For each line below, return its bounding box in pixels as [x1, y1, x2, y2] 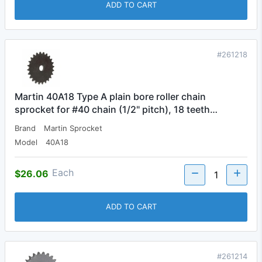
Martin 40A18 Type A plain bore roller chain [15, 90, 206, 102]
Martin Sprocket [44, 123, 102, 133]
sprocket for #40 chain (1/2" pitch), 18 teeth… [15, 103, 218, 115]
